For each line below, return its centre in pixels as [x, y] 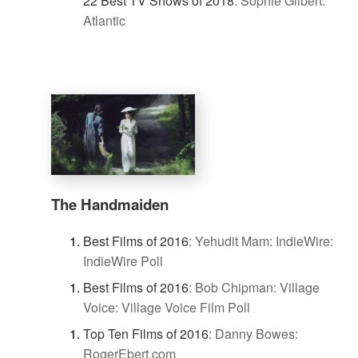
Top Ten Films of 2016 [146, 333]
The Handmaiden [110, 204]
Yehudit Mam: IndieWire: [264, 241]
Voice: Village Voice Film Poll [167, 307]
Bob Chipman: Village [257, 287]
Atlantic [104, 20]
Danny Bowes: [257, 333]
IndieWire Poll [123, 261]
